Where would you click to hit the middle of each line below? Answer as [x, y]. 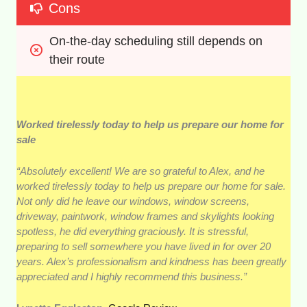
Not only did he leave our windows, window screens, [133, 201]
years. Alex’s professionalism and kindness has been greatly [152, 262]
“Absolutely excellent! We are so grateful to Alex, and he [141, 171]
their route [77, 60]
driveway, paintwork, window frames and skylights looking [146, 217]
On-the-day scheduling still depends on [156, 41]
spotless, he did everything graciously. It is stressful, [133, 232]
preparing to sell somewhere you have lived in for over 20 [144, 247]
